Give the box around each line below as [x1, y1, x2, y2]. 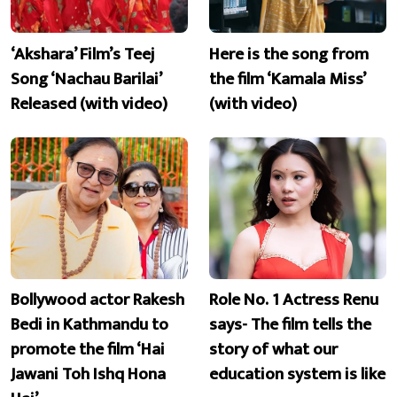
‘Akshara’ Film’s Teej [11, 39, 155, 68]
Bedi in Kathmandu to [11, 310, 168, 339]
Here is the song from [209, 39, 369, 68]
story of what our [209, 335, 338, 364]
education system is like [209, 360, 385, 389]
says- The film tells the [209, 310, 371, 339]
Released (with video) [11, 89, 167, 118]
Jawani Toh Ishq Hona [11, 360, 166, 389]
